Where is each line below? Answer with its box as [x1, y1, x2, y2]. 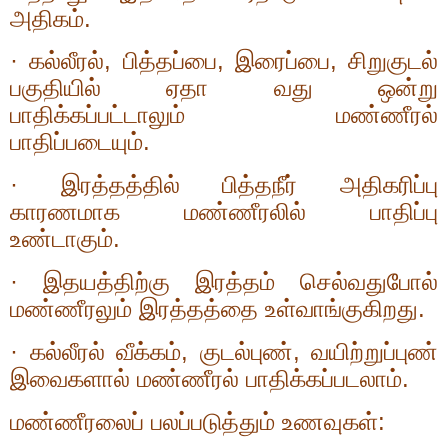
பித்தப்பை [122, 47, 217, 75]
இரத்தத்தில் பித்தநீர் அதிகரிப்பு [60, 171, 439, 199]
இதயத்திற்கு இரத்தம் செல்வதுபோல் [43, 268, 438, 296]
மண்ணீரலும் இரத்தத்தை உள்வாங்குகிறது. [10, 295, 425, 323]
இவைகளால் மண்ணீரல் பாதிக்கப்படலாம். [10, 364, 409, 392]
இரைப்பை [234, 47, 330, 75]
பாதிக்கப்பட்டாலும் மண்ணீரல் [10, 101, 438, 129]
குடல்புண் [199, 337, 293, 365]
